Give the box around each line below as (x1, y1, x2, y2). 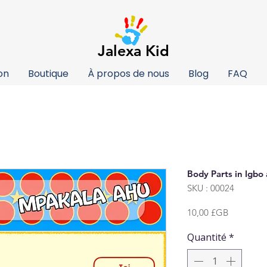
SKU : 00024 (187, 182, 234, 194)
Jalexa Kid (98, 42, 169, 60)
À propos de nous (88, 67, 169, 80)
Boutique (28, 67, 69, 80)
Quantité (187, 231, 226, 244)
